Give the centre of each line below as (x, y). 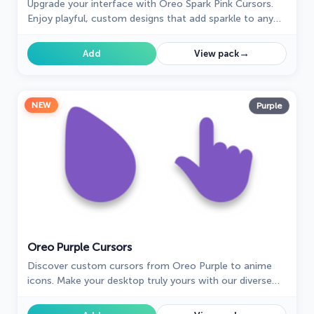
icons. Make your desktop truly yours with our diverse (150, 281)
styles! (42, 296)
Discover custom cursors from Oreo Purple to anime (150, 266)
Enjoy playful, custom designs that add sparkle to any (150, 19)
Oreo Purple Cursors (80, 247)
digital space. (57, 34)
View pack (216, 54)
